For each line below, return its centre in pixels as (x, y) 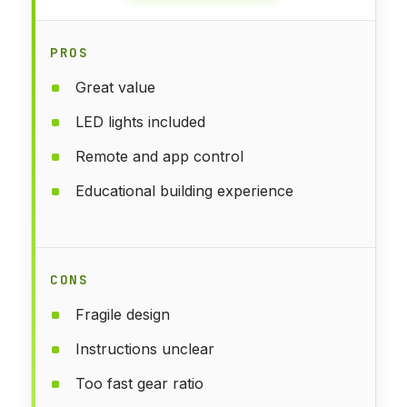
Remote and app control (159, 156)
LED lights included (140, 121)
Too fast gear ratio (139, 383)
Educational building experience (184, 190)
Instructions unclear (145, 348)
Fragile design (123, 314)
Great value (115, 87)
